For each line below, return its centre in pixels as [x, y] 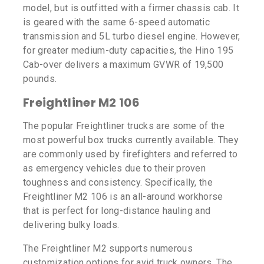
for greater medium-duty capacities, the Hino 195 [128, 51]
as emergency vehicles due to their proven [115, 169]
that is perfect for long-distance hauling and [117, 211]
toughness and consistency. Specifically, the [118, 183]
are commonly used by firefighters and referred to [131, 154]
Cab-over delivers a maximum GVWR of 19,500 [123, 65]
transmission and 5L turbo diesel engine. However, [132, 37]
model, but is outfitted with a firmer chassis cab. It [131, 8]
